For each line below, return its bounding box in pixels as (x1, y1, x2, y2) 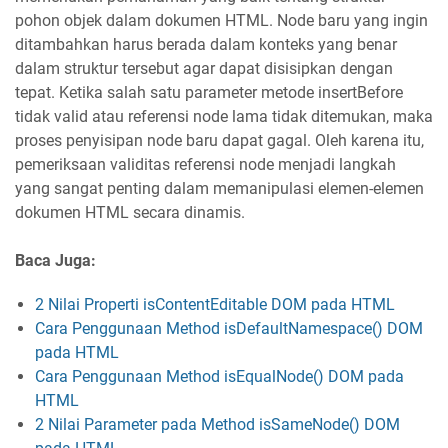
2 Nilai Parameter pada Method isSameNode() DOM (35, 414, 400, 434)
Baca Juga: (15, 250, 96, 270)
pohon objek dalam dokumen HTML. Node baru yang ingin (15, 10, 428, 30)
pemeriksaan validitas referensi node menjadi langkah (15, 154, 396, 174)
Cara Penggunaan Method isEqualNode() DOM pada (35, 366, 404, 386)
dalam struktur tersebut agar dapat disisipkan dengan (15, 58, 393, 78)
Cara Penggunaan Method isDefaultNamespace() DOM (35, 318, 423, 338)
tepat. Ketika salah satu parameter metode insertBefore (15, 82, 403, 102)
